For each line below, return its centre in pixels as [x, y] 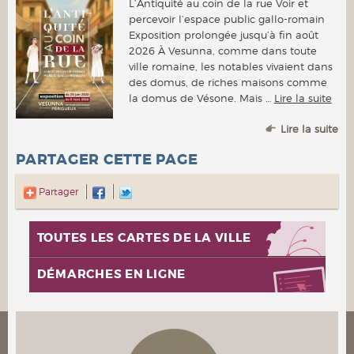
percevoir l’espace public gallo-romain [226, 19]
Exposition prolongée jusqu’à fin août [223, 34]
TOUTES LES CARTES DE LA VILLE [144, 238]
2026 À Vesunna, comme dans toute [222, 50]
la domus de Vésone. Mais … [201, 98]
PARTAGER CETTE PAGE [107, 159]
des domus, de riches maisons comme [228, 82]
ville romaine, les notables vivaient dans [230, 66]
